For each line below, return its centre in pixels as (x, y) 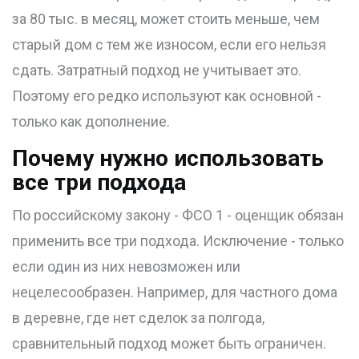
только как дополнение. (91, 122)
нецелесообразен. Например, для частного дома (175, 292)
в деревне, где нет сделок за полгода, (138, 318)
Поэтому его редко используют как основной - (167, 96)
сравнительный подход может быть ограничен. (169, 344)
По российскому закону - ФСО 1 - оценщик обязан (178, 216)
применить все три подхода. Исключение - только (178, 241)
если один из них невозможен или (126, 267)
